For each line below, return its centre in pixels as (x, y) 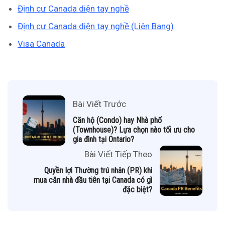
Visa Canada (41, 44)
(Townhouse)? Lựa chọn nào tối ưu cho (134, 130)
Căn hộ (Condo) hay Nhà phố (117, 120)
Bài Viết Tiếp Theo (118, 154)
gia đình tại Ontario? (103, 139)
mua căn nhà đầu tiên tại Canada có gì (93, 180)
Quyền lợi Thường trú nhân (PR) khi (98, 170)
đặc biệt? (137, 189)
